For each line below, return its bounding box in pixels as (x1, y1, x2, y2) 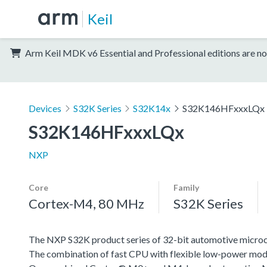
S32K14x (133, 102, 171, 114)
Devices (29, 102, 61, 114)
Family (173, 182, 199, 193)
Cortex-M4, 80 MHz (29, 195, 144, 212)
